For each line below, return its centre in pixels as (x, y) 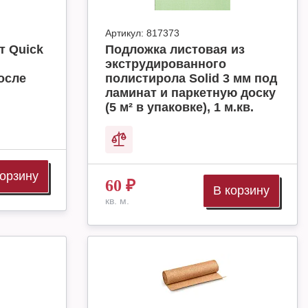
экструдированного (166, 64)
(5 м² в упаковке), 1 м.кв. (179, 107)
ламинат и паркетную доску (190, 93)
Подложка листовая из (175, 49)
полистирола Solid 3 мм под (191, 78)
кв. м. (117, 201)
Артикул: (124, 33)
